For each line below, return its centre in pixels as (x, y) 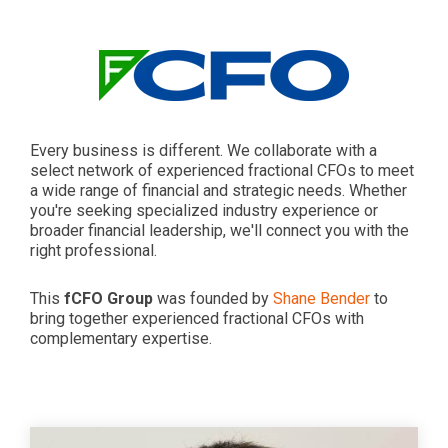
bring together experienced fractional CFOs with (197, 318)
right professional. (93, 250)
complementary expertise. (121, 338)
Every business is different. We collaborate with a (203, 150)
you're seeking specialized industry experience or (204, 210)
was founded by (213, 298)
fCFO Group (108, 298)
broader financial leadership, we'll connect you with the (219, 230)
